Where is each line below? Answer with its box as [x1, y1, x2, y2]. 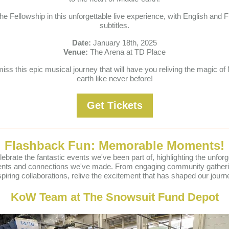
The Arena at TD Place [88, 48, 166, 56]
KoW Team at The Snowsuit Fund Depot [10, 191, 219, 203]
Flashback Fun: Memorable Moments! [5, 139, 224, 152]
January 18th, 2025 [91, 38, 157, 47]
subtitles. [100, 21, 129, 30]
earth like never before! [76, 74, 153, 83]
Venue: [63, 48, 88, 56]
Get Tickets [86, 100, 143, 111]
